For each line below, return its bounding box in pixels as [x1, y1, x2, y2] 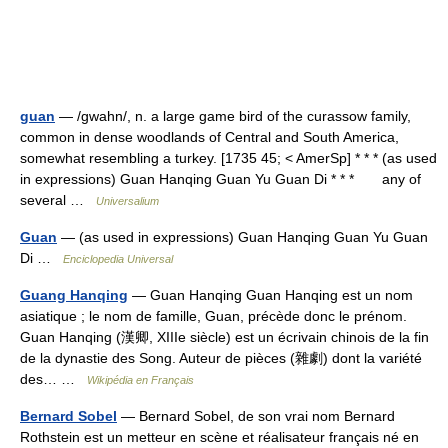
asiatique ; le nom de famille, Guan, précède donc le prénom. [20, 308, 407, 324]
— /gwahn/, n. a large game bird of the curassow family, [55, 108, 411, 124]
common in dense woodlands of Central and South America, [20, 129, 399, 145]
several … [20, 192, 96, 208]
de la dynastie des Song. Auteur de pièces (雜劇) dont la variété [20, 350, 422, 366]
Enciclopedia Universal [63, 253, 173, 265]
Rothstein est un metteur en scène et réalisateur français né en [20, 429, 419, 445]
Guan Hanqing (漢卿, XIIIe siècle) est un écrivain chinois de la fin [20, 329, 429, 345]
